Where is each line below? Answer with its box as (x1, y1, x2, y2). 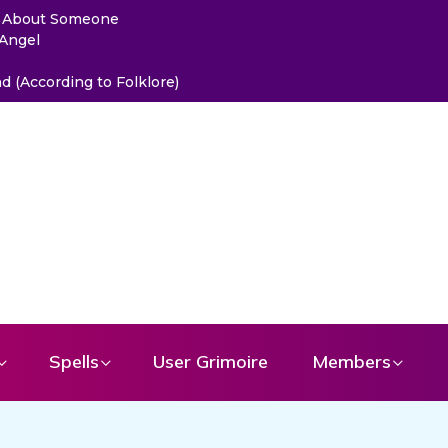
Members (312, 349, 391, 373)
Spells (49, 349, 99, 373)
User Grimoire (153, 349, 268, 373)
